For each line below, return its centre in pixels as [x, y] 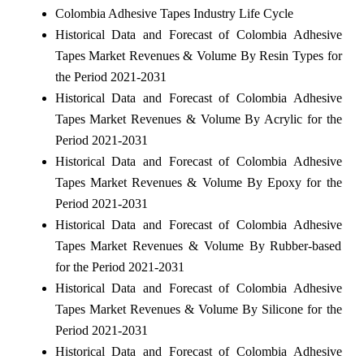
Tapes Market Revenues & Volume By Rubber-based [198, 245]
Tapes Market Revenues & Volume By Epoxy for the [198, 182]
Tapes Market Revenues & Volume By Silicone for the [198, 309]
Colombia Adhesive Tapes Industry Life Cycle [174, 13]
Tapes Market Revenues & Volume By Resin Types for [198, 55]
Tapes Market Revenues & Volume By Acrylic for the [198, 119]
